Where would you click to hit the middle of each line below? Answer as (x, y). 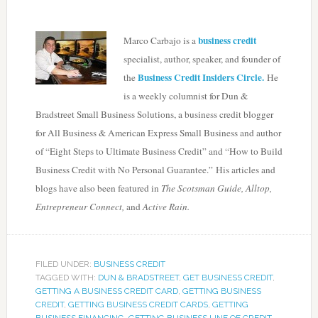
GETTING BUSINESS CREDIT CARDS (138, 305)
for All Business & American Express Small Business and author (158, 133)
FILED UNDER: (64, 264)
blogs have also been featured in (98, 188)
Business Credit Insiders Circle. (201, 77)
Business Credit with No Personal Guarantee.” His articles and (155, 170)
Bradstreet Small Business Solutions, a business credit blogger (154, 114)
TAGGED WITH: (66, 278)
